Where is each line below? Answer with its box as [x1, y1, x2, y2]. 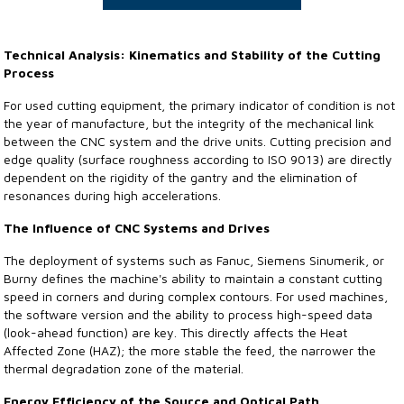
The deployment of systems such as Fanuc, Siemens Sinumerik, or [4, 252, 385, 268]
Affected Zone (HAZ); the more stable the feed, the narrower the [4, 343, 377, 358]
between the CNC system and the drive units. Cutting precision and [4, 133, 392, 149]
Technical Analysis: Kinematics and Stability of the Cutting [4, 47, 381, 62]
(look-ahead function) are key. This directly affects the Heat [4, 325, 348, 340]
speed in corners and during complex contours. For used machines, [4, 289, 389, 304]
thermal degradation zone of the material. [4, 361, 244, 376]
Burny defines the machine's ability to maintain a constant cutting [4, 271, 383, 286]
